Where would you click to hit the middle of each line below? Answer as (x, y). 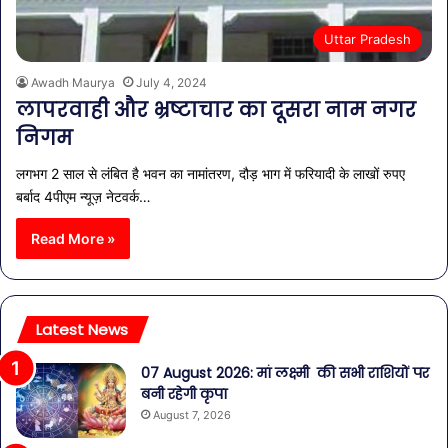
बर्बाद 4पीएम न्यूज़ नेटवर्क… (83, 197)
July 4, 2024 (171, 83)
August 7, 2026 (192, 415)
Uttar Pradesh (367, 39)
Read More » (73, 239)
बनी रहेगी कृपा (184, 394)
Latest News (82, 330)
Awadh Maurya (73, 83)
